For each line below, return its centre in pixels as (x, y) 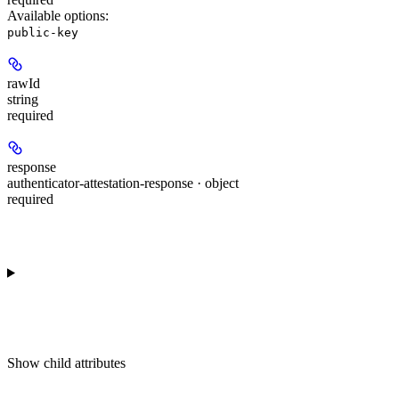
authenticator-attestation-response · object (123, 183)
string (23, 100)
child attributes (85, 363)
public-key (43, 33)
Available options (56, 16)
